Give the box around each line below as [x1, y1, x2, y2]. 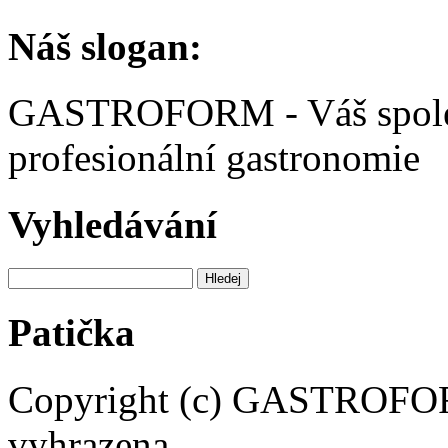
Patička [8, 311, 135, 355]
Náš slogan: [8, 25, 202, 69]
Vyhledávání [8, 202, 217, 246]
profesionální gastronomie [8, 136, 420, 180]
